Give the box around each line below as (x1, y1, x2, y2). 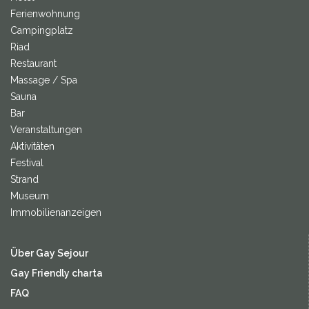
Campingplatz (10, 24, 73, 36)
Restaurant (10, 57, 57, 69)
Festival (10, 157, 43, 168)
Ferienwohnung (10, 8, 80, 19)
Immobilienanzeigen (10, 206, 101, 218)
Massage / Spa (10, 74, 77, 86)
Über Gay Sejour (10, 247, 88, 259)
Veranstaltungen (10, 123, 82, 135)
